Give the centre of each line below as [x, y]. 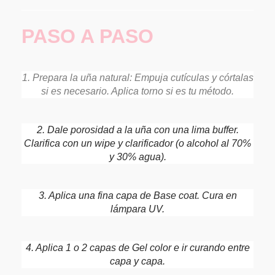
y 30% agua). [137, 157]
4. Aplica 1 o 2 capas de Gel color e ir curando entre [137, 247]
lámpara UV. [137, 209]
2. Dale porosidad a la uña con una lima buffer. [137, 130]
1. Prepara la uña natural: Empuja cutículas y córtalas [137, 77]
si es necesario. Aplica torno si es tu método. [137, 91]
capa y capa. [137, 261]
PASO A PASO [87, 36]
